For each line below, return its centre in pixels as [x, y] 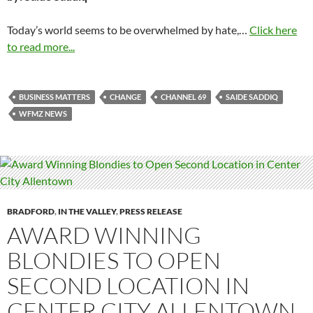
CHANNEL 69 [183, 97]
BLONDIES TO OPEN [114, 261]
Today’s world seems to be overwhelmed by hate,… [128, 30]
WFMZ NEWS [43, 114]
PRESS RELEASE [151, 212]
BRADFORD [31, 212]
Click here [273, 30]
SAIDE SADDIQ [252, 97]
